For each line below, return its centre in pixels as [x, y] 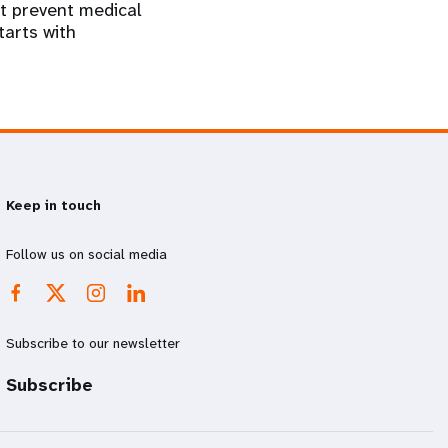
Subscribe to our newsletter [93, 343]
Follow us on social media [86, 254]
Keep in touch [53, 205]
